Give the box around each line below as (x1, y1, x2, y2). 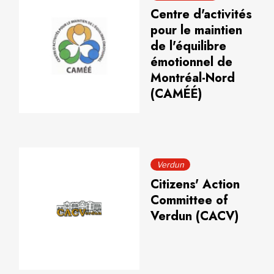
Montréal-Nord (150, 69, 235, 87)
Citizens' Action (150, 176, 240, 193)
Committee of (150, 191, 228, 209)
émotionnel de (150, 53, 232, 71)
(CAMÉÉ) (150, 85, 202, 103)
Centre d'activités (150, 6, 252, 23)
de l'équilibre (150, 37, 226, 55)
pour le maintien (150, 21, 242, 39)
